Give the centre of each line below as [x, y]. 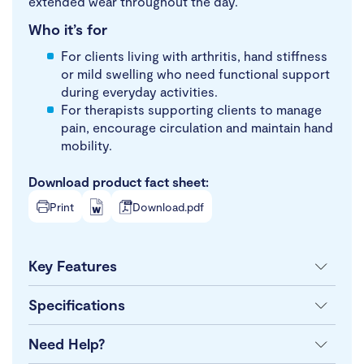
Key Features [73, 266]
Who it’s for [68, 30]
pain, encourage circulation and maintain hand [197, 128]
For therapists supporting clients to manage [191, 110]
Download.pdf [168, 206]
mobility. [87, 145]
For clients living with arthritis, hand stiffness [194, 56]
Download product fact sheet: [119, 182]
